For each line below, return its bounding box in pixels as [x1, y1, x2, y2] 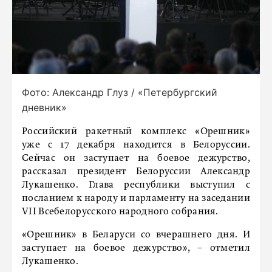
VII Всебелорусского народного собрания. [22, 206, 219, 217]
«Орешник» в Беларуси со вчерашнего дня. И [22, 229, 250, 240]
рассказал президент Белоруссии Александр [22, 166, 250, 177]
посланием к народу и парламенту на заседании [22, 193, 250, 203]
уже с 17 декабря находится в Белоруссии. [22, 140, 250, 150]
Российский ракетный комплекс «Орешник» [22, 126, 250, 137]
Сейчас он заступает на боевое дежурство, [22, 153, 250, 163]
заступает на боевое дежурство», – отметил [22, 243, 250, 253]
